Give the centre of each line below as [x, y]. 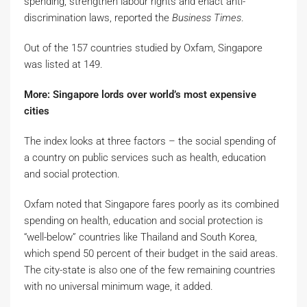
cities [39, 111]
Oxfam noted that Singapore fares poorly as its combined [151, 204]
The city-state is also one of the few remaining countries [150, 270]
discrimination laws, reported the [98, 18]
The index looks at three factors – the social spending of [150, 141]
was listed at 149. [63, 64]
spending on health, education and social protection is [144, 221]
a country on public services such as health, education [145, 158]
